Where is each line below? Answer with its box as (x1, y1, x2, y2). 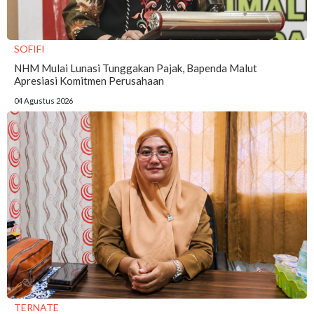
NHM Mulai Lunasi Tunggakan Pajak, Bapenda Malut (14, 61, 257, 74)
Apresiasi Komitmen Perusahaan (14, 74, 164, 87)
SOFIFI (14, 42, 45, 55)
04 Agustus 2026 (14, 95, 73, 105)
